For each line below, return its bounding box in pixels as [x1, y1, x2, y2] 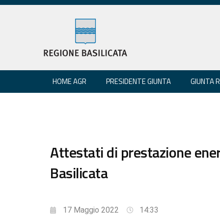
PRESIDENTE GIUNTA [106, 75, 171, 87]
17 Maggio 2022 [63, 205, 119, 215]
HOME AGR [53, 75, 86, 87]
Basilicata [50, 161, 108, 184]
